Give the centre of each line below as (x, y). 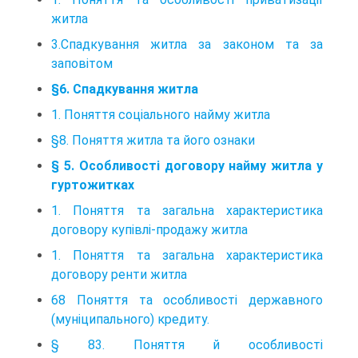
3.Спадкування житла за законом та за (187, 44)
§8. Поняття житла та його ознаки (153, 140)
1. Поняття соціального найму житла (161, 114)
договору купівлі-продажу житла (149, 229)
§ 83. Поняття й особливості (187, 344)
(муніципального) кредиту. (130, 319)
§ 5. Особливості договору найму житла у (187, 165)
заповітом (82, 63)
